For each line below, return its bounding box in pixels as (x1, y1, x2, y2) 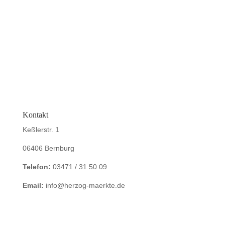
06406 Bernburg (22, 144, 74, 152)
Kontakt (22, 110, 48, 119)
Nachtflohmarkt (22, 16, 80, 26)
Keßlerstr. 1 (22, 126, 59, 134)
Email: (22, 181, 44, 189)
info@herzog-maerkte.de (43, 181, 125, 189)
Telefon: (22, 163, 51, 171)
